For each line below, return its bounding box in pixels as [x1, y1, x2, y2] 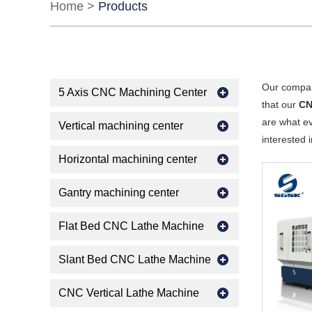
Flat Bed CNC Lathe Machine [58, 220, 204, 232]
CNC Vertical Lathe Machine [58, 287, 199, 299]
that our [262, 99, 299, 110]
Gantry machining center [58, 187, 179, 198]
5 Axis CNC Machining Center [58, 86, 207, 98]
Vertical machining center [58, 120, 183, 132]
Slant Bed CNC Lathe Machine [58, 253, 211, 265]
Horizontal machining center [58, 153, 197, 165]
